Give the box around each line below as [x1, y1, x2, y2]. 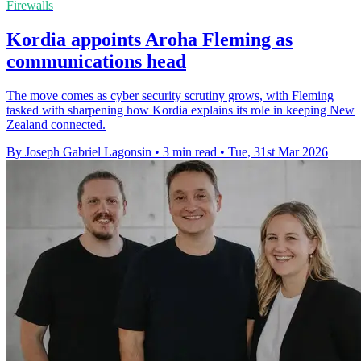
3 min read [163, 144, 217, 159]
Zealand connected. [6, 117, 106, 131]
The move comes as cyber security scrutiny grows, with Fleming [6, 88, 334, 102]
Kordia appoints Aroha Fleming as [6, 28, 293, 50]
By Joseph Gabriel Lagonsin [6, 144, 151, 159]
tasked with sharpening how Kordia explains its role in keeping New [6, 102, 355, 117]
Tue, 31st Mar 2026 [228, 144, 328, 159]
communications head [6, 50, 186, 72]
